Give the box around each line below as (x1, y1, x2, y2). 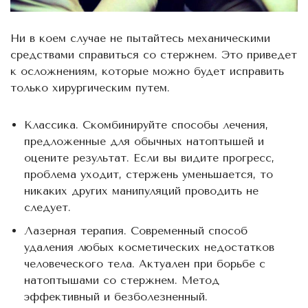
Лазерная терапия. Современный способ (24, 224, 247, 238)
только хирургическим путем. (10, 81, 170, 95)
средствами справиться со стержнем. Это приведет (10, 48, 297, 62)
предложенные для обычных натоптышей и (24, 135, 264, 148)
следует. (24, 201, 71, 214)
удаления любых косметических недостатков (24, 241, 274, 254)
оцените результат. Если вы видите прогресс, (24, 151, 274, 165)
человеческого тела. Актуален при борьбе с (24, 257, 265, 271)
